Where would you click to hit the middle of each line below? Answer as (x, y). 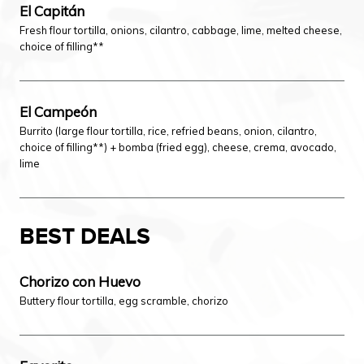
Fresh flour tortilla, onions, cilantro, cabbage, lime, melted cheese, (181, 30)
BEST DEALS (85, 237)
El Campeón (58, 112)
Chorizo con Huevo (80, 282)
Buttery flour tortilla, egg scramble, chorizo (124, 301)
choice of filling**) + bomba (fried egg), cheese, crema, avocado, (178, 147)
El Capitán (52, 11)
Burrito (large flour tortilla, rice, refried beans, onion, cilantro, (168, 131)
